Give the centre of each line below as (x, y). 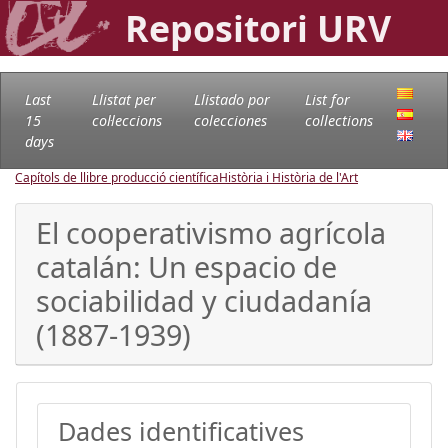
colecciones (231, 120)
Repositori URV (258, 28)
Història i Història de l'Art (288, 177)
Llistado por (232, 99)
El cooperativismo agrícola (211, 232)
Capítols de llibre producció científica (117, 177)
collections (339, 120)
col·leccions (126, 120)
